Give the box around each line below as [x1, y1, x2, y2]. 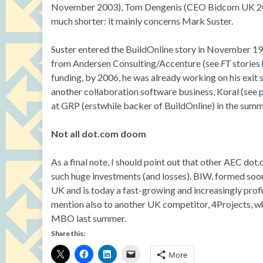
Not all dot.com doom [51, 128, 146, 139]
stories [231, 58, 262, 69]
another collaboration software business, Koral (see [51, 86, 259, 97]
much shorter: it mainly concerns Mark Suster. [51, 15, 233, 26]
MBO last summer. [51, 213, 126, 224]
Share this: [51, 229, 85, 238]
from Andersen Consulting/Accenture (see [51, 58, 221, 69]
